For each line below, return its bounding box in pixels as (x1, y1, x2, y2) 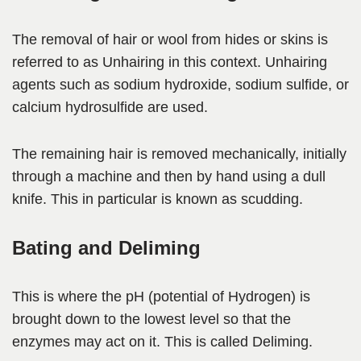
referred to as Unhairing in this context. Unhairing (12, 54, 327, 71)
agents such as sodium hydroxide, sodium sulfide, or (12, 77, 349, 93)
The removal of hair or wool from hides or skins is (12, 31, 328, 48)
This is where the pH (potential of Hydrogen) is (12, 288, 310, 305)
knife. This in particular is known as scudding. (12, 191, 303, 208)
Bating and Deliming (12, 237, 201, 259)
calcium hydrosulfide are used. (12, 99, 208, 116)
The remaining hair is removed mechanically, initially (12, 146, 346, 163)
